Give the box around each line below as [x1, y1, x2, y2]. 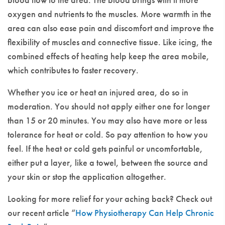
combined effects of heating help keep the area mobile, [8, 50, 209, 62]
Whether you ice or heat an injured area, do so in [8, 86, 188, 98]
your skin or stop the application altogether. [8, 171, 166, 182]
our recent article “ [8, 207, 75, 218]
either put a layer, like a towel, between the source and [8, 157, 208, 168]
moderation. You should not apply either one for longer [8, 100, 210, 112]
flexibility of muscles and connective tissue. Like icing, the [8, 36, 212, 48]
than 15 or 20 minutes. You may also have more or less [8, 115, 207, 126]
